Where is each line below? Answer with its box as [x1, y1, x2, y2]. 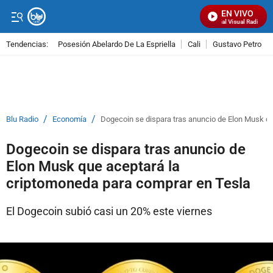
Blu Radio [6, 115, 38, 124]
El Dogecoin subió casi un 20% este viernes [6, 205, 212, 218]
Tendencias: [6, 39, 48, 49]
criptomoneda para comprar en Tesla [6, 175, 250, 192]
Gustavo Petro [213, 39, 261, 49]
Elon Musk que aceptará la [6, 158, 180, 175]
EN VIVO [221, 9, 253, 18]
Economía [52, 115, 87, 124]
